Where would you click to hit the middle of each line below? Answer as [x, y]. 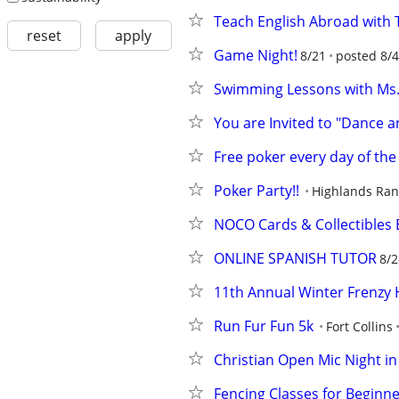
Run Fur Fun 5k [264, 326]
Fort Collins [359, 326]
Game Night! [256, 55]
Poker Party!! [256, 191]
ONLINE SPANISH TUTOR [295, 258]
